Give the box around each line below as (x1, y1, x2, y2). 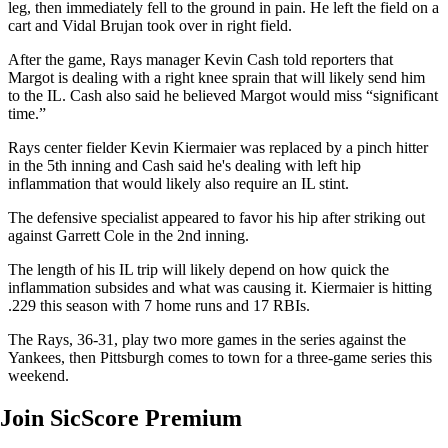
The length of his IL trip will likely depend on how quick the (8, 260, 389, 278)
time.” (8, 104, 46, 122)
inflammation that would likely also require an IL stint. (8, 174, 349, 192)
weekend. (8, 366, 69, 384)
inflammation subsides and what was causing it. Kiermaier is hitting (8, 278, 432, 296)
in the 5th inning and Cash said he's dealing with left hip (8, 156, 361, 174)
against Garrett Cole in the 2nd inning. (8, 226, 249, 244)
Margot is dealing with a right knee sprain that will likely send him (8, 68, 425, 86)
